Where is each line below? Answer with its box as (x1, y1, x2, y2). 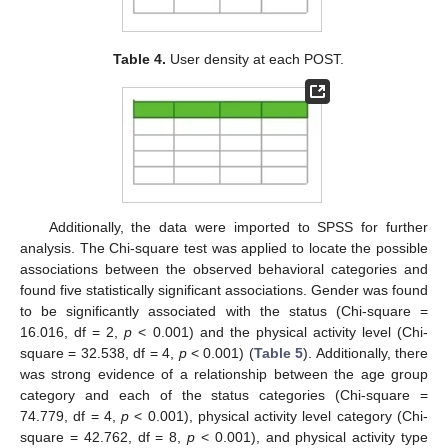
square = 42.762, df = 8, (20, 428, 187, 445)
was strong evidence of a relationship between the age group (20, 365, 428, 382)
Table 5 (253, 344, 304, 361)
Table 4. (112, 51, 166, 68)
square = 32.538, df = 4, (20, 344, 179, 361)
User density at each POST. (165, 51, 344, 68)
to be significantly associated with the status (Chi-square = (20, 302, 428, 319)
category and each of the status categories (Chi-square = (20, 386, 428, 403)
